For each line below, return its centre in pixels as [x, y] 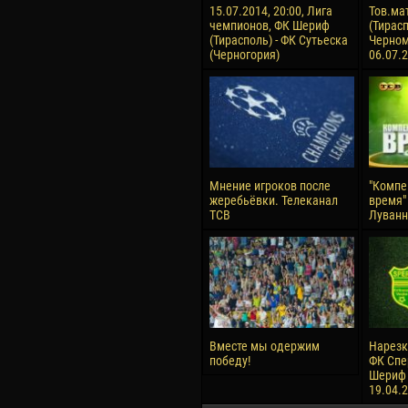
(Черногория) [245, 55]
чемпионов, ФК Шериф [270, 25]
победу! [230, 361]
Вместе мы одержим [265, 346]
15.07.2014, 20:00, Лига [271, 11]
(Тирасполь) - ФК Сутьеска [279, 40]
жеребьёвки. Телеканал [274, 200]
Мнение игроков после [270, 186]
